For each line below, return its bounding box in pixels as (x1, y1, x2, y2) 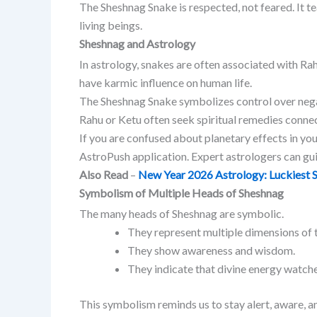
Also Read (79, 167, 128, 181)
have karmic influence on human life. (79, 75, 252, 89)
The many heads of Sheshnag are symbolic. (79, 206, 284, 220)
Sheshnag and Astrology (79, 36, 195, 50)
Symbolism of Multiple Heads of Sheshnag (79, 185, 284, 200)
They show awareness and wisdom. (127, 243, 295, 257)
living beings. (79, 18, 142, 32)
